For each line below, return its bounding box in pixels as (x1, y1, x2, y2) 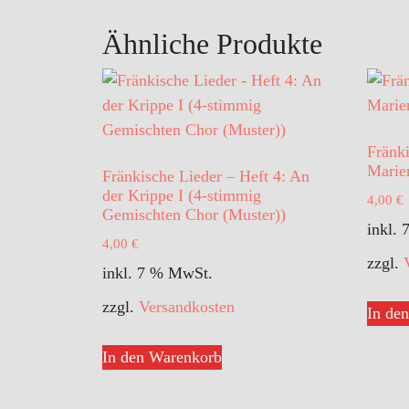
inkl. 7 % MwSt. (102, 263, 213, 282)
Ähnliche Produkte (102, 27, 322, 61)
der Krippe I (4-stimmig (102, 186, 261, 205)
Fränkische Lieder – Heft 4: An (102, 167, 309, 186)
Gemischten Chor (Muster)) (102, 205, 286, 225)
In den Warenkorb (102, 347, 222, 366)
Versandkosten (139, 297, 235, 316)
